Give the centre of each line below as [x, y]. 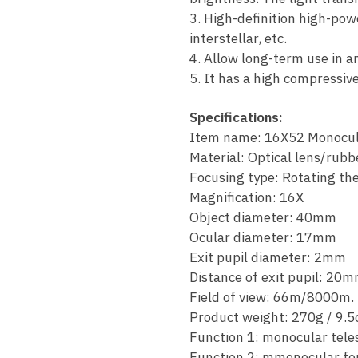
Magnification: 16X [246, 197]
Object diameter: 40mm [263, 217]
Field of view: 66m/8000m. [271, 297]
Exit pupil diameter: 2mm [267, 257]
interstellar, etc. [238, 38]
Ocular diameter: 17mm [263, 237]
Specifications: [236, 117]
